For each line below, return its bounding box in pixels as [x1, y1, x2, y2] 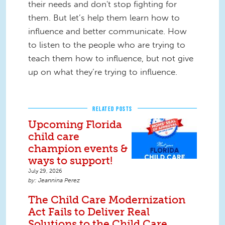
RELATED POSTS [92, 104, 133, 113]
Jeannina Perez [38, 176, 80, 184]
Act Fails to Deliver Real [28, 205, 150, 218]
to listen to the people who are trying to [28, 39, 185, 50]
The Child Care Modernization [28, 193, 185, 206]
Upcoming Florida [28, 118, 122, 131]
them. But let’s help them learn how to [28, 12, 180, 23]
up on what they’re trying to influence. [28, 66, 177, 77]
